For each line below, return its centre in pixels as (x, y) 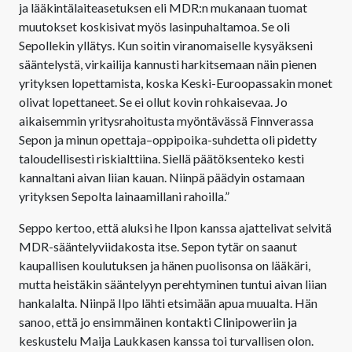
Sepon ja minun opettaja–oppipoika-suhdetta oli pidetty (168, 139)
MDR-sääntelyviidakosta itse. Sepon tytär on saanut (158, 246)
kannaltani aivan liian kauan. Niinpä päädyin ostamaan (162, 177)
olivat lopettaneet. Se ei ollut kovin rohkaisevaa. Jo (153, 101)
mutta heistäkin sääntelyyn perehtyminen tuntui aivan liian (173, 284)
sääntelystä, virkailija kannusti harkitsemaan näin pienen (168, 64)
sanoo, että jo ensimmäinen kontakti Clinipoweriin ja (158, 321)
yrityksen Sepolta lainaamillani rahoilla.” (124, 196)
